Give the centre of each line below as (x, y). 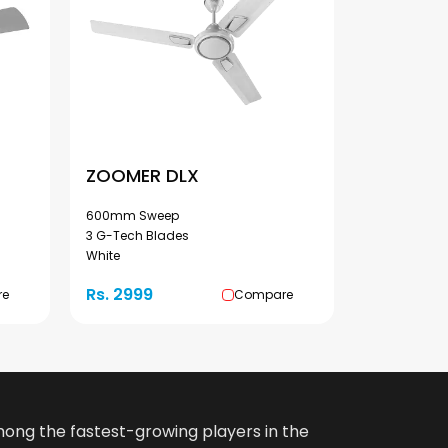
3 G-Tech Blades (137, 235)
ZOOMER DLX (142, 175)
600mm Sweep (132, 215)
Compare (263, 294)
